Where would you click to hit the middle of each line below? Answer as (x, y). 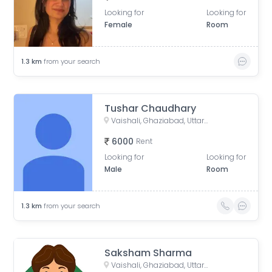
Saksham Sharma (148, 253)
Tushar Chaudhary (151, 108)
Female (119, 25)
